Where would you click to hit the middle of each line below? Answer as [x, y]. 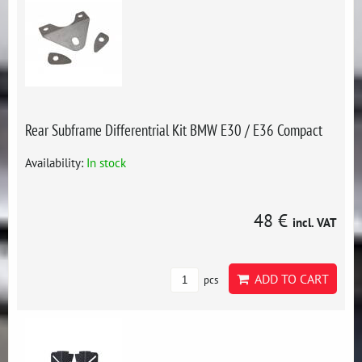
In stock [106, 162]
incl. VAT [315, 222]
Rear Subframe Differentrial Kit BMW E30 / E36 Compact [174, 130]
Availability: [56, 162]
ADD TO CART [289, 279]
